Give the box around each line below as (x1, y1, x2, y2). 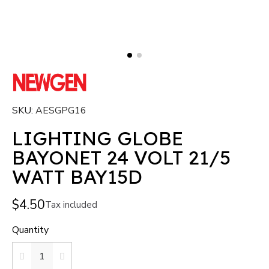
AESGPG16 (35, 103, 86, 117)
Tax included (45, 199, 97, 211)
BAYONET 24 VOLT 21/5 (12, 145, 231, 169)
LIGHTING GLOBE (12, 125, 183, 150)
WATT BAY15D (12, 164, 142, 189)
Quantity (12, 223, 49, 237)
